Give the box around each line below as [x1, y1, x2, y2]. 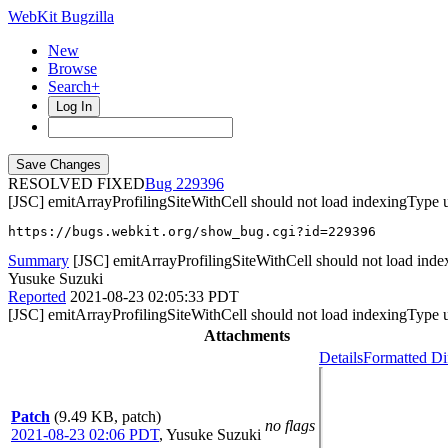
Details [319, 349, 363, 366]
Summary [8, 252, 69, 269]
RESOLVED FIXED [8, 175, 145, 192]
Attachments [204, 327, 290, 344]
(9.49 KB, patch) [54, 408, 161, 425]
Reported [8, 288, 66, 305]
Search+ [48, 78, 100, 95]
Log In [56, 99, 92, 114]
